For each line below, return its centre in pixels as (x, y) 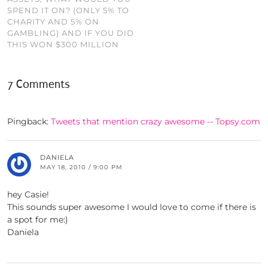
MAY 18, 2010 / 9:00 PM (81, 167)
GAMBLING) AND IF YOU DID (71, 33)
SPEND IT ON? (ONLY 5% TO (68, 10)
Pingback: (29, 121)
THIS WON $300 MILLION (63, 44)
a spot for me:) (38, 219)
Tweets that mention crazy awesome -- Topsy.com (156, 121)
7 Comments (39, 84)
